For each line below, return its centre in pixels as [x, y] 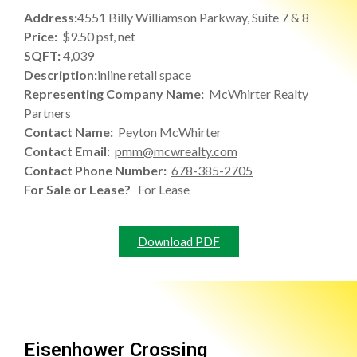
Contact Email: [69, 151]
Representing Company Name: [116, 93]
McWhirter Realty [259, 93]
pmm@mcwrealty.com [176, 151]
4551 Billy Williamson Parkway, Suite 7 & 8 [193, 17]
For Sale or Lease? [81, 189]
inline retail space [144, 74]
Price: [43, 36]
